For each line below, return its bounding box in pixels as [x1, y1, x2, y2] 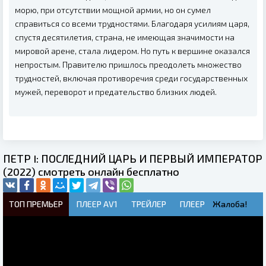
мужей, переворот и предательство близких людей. [15, 87, 217, 97]
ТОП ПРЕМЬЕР [9, 199, 63, 210]
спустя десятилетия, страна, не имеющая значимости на [15, 32, 235, 43]
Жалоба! [213, 199, 247, 210]
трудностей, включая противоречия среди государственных [15, 73, 248, 84]
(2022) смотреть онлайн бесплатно [3, 165, 179, 179]
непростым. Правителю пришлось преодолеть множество [15, 59, 242, 70]
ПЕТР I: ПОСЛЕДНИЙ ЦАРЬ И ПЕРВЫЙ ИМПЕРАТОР [3, 152, 262, 166]
